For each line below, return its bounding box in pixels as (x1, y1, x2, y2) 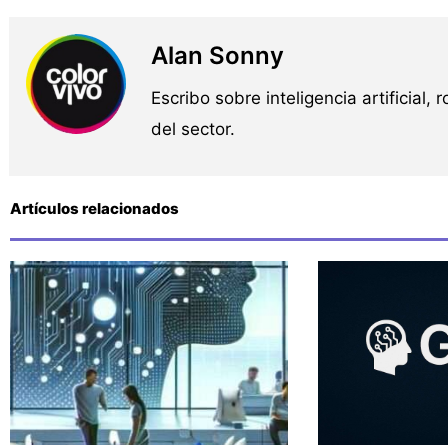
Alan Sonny (150, 41, 284, 71)
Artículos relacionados (10, 199, 179, 219)
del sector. (150, 119, 235, 140)
